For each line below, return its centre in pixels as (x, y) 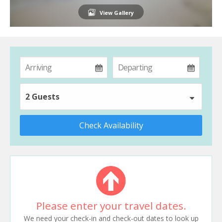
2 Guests (42, 96)
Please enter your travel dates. (111, 205)
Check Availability (111, 125)
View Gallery (117, 12)
